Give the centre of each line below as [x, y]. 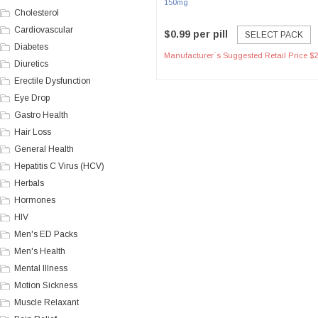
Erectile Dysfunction [53, 81]
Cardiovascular [44, 30]
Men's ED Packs [46, 234]
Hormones [35, 200]
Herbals [29, 183]
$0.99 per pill [196, 34]
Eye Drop [32, 98]
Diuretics [31, 64]
